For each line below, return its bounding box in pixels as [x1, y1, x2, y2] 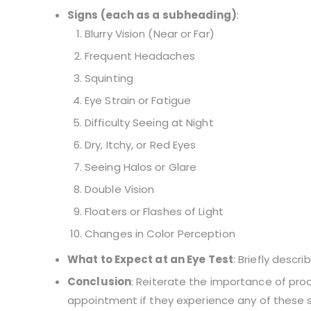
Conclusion [67, 274, 131, 289]
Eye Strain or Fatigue [85, 93, 192, 108]
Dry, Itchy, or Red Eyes [85, 137, 196, 153]
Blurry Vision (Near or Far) [85, 26, 215, 42]
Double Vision [85, 182, 155, 197]
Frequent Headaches [85, 49, 195, 64]
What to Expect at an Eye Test [67, 252, 233, 267]
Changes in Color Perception [85, 226, 235, 242]
